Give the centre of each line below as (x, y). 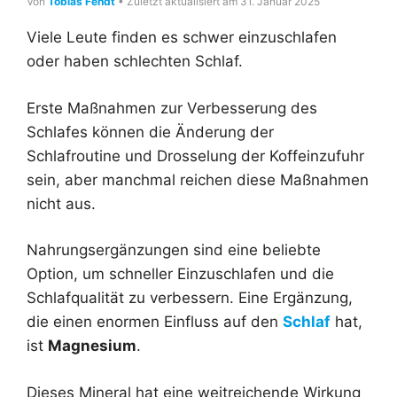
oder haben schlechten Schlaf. (135, 61)
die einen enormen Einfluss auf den (155, 322)
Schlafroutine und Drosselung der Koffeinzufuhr (195, 156)
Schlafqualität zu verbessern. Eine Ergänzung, (190, 298)
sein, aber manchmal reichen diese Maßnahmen (198, 179)
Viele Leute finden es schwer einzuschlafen (182, 37)
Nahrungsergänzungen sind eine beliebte (174, 250)
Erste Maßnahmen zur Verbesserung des (172, 108)
